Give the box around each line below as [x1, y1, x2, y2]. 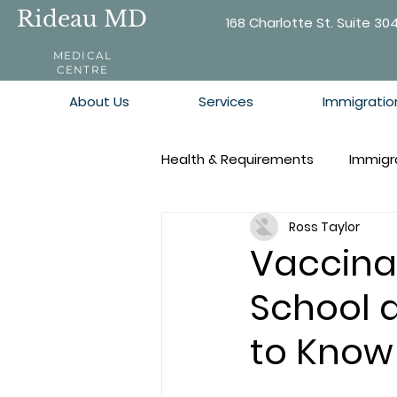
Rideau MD [17, 5, 147, 33]
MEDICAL [52, 49, 113, 62]
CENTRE [56, 63, 109, 76]
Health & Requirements [161, 149, 314, 168]
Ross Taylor [289, 217, 360, 236]
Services [198, 92, 253, 111]
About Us [69, 92, 129, 111]
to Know [250, 327, 393, 377]
